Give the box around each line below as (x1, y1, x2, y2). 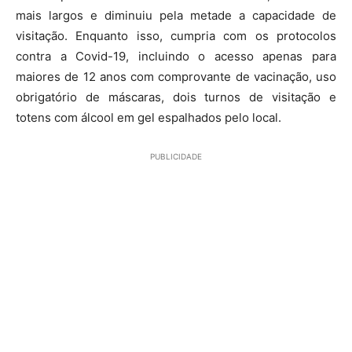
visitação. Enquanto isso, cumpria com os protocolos (16, 27, 336, 43)
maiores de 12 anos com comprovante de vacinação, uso (16, 68, 336, 84)
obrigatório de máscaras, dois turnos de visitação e (16, 89, 336, 104)
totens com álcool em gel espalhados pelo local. (16, 109, 281, 125)
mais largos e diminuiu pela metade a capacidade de (16, 7, 336, 23)
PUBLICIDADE (150, 151, 202, 161)
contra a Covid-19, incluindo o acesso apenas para (16, 48, 336, 64)
